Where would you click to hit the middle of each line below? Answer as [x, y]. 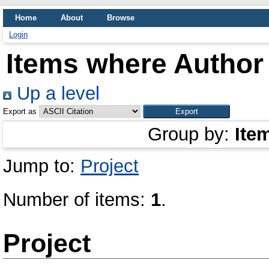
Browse [121, 18]
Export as [20, 111]
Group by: [191, 134]
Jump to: [42, 166]
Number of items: [77, 200]
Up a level [56, 93]
